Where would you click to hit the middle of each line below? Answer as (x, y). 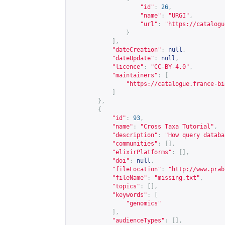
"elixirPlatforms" (142, 152)
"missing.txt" (177, 178)
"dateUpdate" (133, 58)
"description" (135, 135)
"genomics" (144, 203)
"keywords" (130, 195)
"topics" (126, 186)
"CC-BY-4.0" (170, 67)
